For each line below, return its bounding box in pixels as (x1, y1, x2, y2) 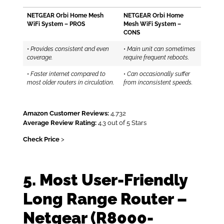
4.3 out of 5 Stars (96, 119, 146, 127)
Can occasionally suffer (127, 70, 190, 78)
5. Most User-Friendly (22, 170, 187, 189)
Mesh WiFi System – (123, 20, 181, 28)
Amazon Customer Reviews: (22, 109, 109, 117)
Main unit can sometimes (127, 45, 195, 53)
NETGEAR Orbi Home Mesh (27, 12, 103, 19)
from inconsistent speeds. (123, 79, 192, 86)
